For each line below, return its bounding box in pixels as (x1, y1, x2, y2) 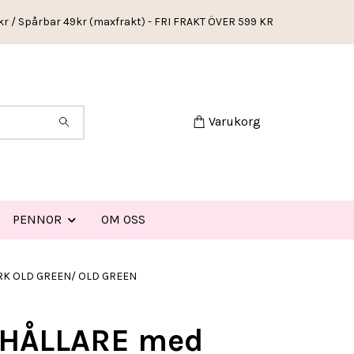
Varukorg (209, 114, 261, 130)
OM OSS (101, 212, 145, 227)
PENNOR (13, 212, 62, 227)
